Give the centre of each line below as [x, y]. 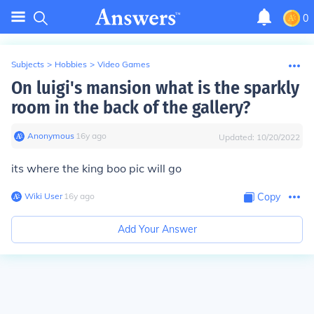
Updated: [238, 137]
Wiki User [43, 196]
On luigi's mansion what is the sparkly [155, 88]
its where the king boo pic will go [96, 168]
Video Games [124, 64]
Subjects [28, 64]
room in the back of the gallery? [131, 108]
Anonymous [51, 136]
